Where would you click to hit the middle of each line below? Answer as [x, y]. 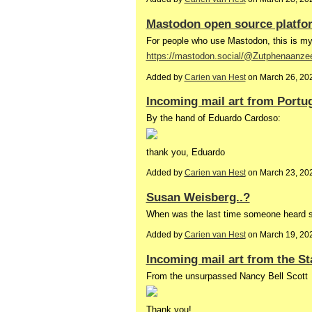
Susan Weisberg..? [198, 197]
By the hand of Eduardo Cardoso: [213, 118]
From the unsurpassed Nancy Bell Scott [227, 276]
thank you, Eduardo [185, 152]
